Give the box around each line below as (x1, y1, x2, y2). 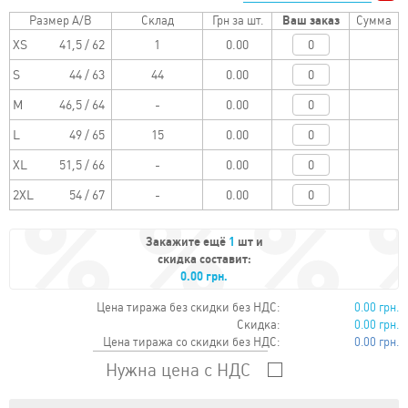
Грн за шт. (211, 14, 263, 27)
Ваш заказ (281, 14, 340, 27)
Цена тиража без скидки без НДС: (96, 301, 282, 314)
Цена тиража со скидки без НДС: (102, 335, 282, 349)
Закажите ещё (145, 235, 229, 249)
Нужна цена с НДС (105, 359, 255, 381)
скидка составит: (157, 252, 251, 266)
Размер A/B (29, 14, 92, 27)
